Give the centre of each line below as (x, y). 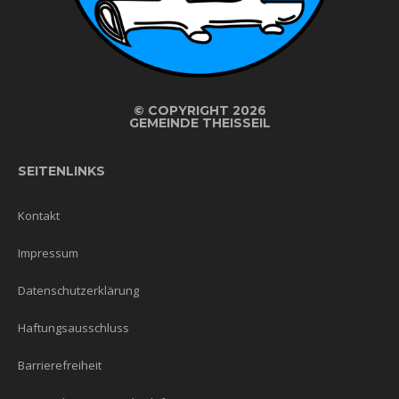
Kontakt (39, 215)
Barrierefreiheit (60, 365)
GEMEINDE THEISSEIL (199, 122)
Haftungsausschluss (73, 327)
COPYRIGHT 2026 (205, 110)
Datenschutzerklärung (78, 290)
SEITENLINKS (61, 171)
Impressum (48, 252)
